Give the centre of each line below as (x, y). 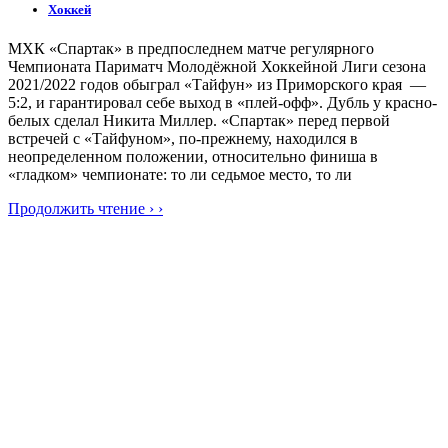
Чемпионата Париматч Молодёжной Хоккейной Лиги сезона (217, 66)
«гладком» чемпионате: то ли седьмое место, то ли (180, 174)
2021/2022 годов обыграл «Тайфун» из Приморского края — (217, 84)
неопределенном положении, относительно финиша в (193, 156)
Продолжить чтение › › (85, 208)
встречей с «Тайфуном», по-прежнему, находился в (183, 138)
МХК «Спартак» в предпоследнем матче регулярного (191, 48)
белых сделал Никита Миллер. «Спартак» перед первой (199, 120)
